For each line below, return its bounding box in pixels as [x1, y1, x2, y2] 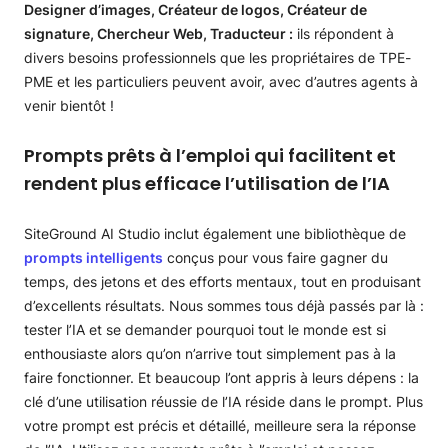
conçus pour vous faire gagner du [163, 249, 388, 266]
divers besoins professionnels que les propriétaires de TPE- [24, 49, 411, 66]
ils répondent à [293, 25, 394, 42]
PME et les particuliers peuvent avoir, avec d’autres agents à [24, 73, 418, 90]
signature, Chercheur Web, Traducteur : [24, 25, 293, 42]
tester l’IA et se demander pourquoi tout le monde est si [24, 321, 386, 338]
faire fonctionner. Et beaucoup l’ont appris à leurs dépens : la [24, 369, 419, 386]
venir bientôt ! [24, 97, 114, 114]
